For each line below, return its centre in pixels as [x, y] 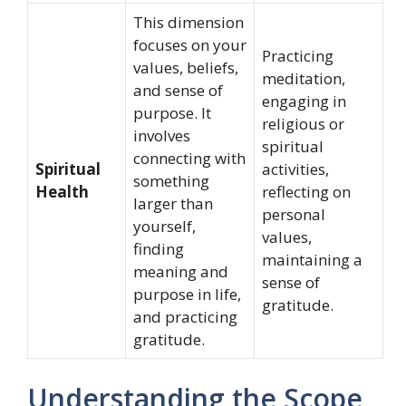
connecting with [189, 158]
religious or [303, 124]
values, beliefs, [186, 68]
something [171, 181]
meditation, [304, 78]
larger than [173, 203]
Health [62, 192]
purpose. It [172, 113]
